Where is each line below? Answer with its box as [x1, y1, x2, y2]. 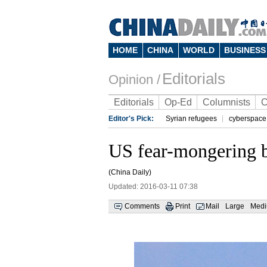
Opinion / [108, 72, 160, 87]
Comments [125, 202, 160, 210]
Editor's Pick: [108, 114, 154, 123]
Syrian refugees [166, 114, 217, 123]
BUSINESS [224, 45, 266, 55]
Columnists [203, 97, 250, 107]
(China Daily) [108, 168, 151, 176]
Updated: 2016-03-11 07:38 [108, 182, 198, 191]
